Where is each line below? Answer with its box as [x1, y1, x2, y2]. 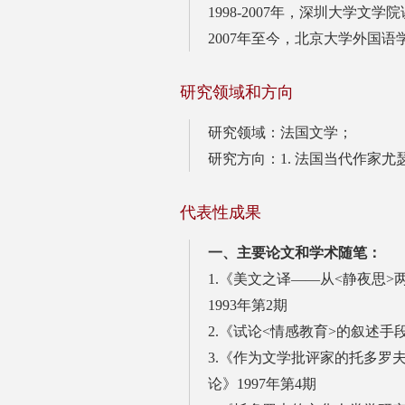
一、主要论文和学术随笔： [208, 244, 381, 260]
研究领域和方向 [180, 82, 294, 101]
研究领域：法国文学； [208, 124, 353, 140]
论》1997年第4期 [208, 375, 316, 391]
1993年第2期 [208, 297, 287, 313]
